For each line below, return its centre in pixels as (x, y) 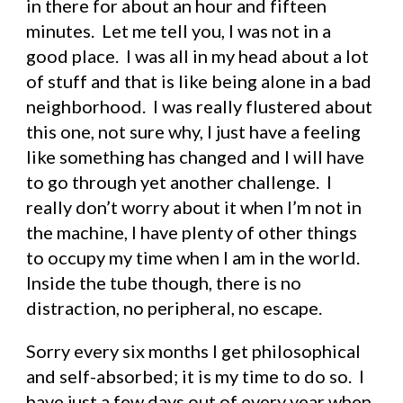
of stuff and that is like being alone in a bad (199, 81)
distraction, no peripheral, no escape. (175, 308)
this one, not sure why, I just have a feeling (194, 131)
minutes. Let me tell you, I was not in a (179, 31)
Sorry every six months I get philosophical (194, 351)
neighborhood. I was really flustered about (200, 106)
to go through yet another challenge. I (179, 182)
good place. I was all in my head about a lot (198, 56)
